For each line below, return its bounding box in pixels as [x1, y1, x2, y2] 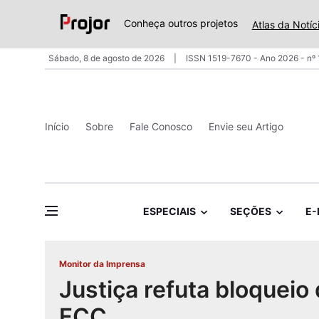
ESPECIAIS [142, 205, 196, 218]
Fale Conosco [130, 120, 192, 132]
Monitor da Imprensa [59, 258, 145, 270]
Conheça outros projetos [123, 17, 238, 30]
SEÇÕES [229, 205, 271, 218]
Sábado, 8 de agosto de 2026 [48, 53, 167, 63]
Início [45, 120, 69, 132]
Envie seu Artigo [209, 120, 283, 132]
